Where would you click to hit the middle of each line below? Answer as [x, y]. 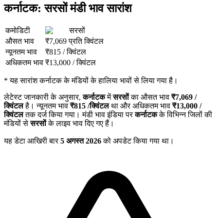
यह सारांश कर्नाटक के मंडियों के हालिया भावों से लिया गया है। [94, 81]
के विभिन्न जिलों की [185, 115]
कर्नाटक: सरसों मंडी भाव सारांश [68, 9]
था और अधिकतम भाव [141, 106]
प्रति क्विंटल [86, 41]
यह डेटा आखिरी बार [32, 141]
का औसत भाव [150, 97]
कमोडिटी [18, 31]
